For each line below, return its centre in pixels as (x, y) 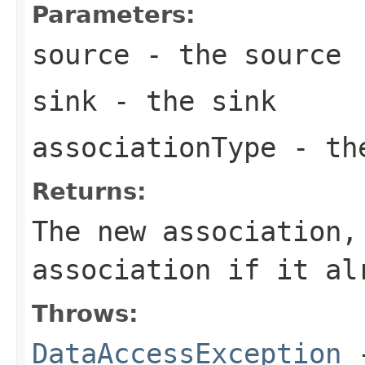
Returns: (89, 191)
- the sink (187, 101)
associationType (154, 147)
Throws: (85, 313)
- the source (235, 54)
